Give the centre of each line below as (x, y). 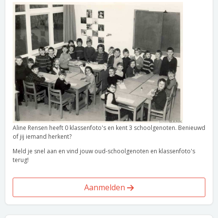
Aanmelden (106, 187)
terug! (21, 160)
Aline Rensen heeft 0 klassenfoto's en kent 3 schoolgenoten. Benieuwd (109, 128)
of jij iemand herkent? (42, 136)
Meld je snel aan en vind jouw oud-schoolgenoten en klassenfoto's (104, 151)
